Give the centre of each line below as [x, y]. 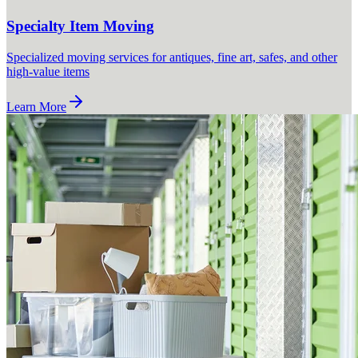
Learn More [36, 107]
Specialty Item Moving [80, 26]
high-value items [48, 72]
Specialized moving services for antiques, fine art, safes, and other [172, 57]
